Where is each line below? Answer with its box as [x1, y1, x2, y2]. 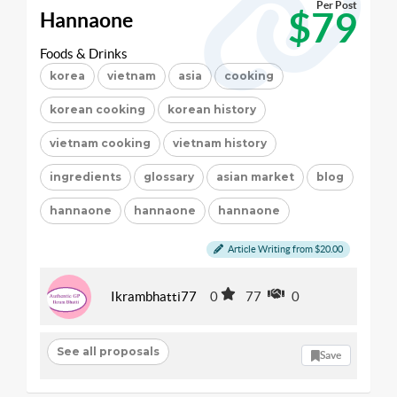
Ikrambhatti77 [111, 289, 197, 304]
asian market [216, 169, 294, 183]
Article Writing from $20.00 [226, 243, 343, 254]
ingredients [50, 169, 121, 183]
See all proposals [56, 345, 160, 358]
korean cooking [50, 102, 145, 116]
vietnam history [173, 136, 267, 150]
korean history [167, 102, 256, 116]
